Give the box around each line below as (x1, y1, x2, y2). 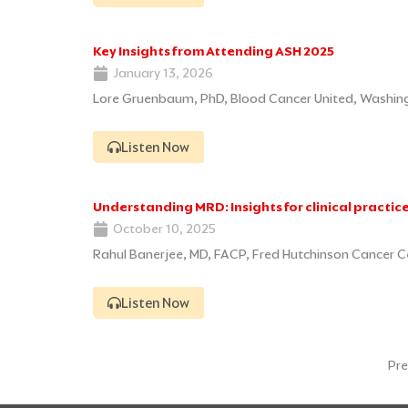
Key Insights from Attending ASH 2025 (93, 43, 334, 60)
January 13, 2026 (113, 65, 213, 82)
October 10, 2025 (113, 220, 216, 238)
